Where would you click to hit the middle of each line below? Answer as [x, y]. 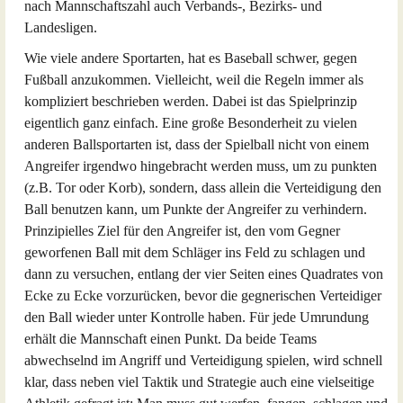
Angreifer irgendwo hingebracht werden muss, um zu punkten [201, 166]
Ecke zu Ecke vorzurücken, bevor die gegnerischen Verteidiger [203, 296]
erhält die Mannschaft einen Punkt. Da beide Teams [170, 339]
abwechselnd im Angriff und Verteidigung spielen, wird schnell [203, 360]
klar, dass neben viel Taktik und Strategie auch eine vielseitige [199, 382]
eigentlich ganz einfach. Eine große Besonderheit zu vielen [191, 123]
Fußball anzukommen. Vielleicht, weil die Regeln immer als [194, 80]
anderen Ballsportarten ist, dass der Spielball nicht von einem [197, 144]
